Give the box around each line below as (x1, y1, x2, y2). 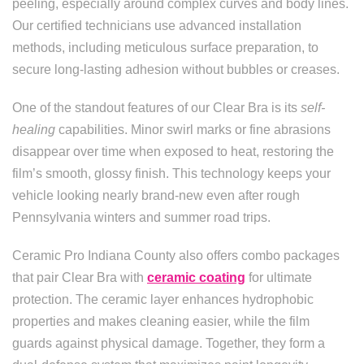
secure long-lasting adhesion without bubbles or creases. (12, 63, 340, 76)
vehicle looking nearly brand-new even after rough (12, 188, 300, 202)
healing (12, 123, 55, 136)
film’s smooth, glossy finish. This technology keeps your (12, 167, 331, 180)
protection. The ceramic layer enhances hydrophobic (12, 292, 314, 306)
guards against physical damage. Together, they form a (12, 336, 325, 350)
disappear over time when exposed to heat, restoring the (12, 145, 334, 158)
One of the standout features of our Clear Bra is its (12, 101, 301, 115)
